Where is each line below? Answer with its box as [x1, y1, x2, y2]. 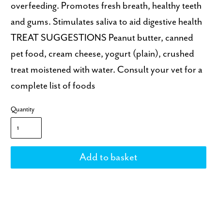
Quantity [11, 106, 35, 114]
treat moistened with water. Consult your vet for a [11, 64, 203, 76]
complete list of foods [11, 80, 96, 92]
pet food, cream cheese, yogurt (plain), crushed [11, 48, 195, 60]
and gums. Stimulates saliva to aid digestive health [11, 16, 202, 28]
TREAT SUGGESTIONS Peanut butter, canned [11, 32, 194, 44]
